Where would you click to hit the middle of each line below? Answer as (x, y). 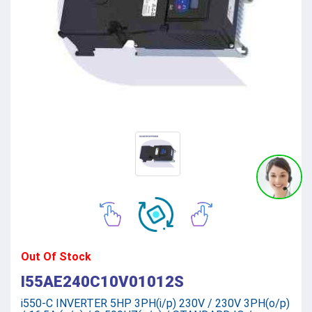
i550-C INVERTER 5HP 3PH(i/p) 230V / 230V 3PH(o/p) (155, 303)
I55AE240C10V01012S (102, 281)
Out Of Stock (56, 256)
